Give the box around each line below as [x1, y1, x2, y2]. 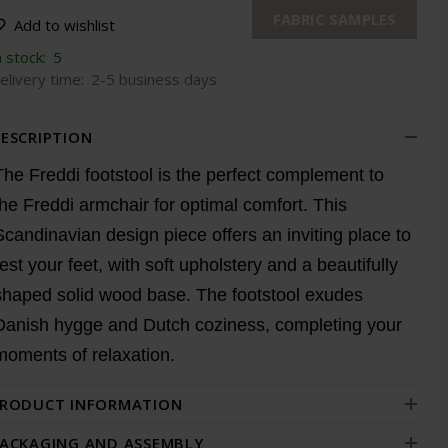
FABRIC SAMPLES [273, 9, 396, 29]
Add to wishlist [14, 15, 115, 35]
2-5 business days [91, 69, 217, 89]
